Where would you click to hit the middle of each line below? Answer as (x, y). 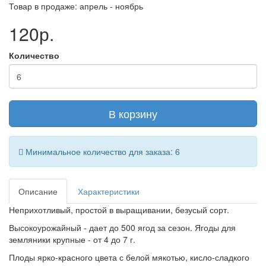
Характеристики (109, 191)
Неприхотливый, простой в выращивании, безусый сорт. (119, 210)
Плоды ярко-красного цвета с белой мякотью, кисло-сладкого (129, 257)
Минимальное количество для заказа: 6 (102, 151)
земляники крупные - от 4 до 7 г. (73, 239)
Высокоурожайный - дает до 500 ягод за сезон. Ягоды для (122, 227)
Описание (38, 191)
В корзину (133, 113)
